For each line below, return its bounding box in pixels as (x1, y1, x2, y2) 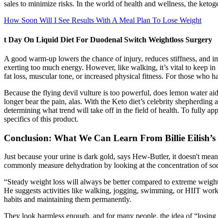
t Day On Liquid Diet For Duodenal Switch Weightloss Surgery (4, 35, 212, 44)
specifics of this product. (4, 114, 78, 123)
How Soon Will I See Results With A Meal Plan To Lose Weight (4, 16, 201, 25)
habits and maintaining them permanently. (4, 195, 131, 204)
